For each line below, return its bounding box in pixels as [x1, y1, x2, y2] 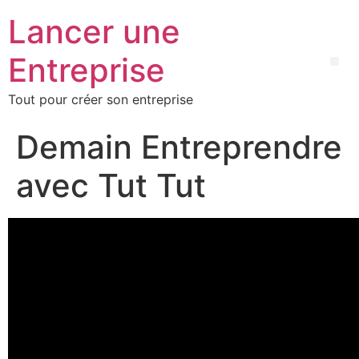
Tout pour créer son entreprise [8, 91, 193, 107]
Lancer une [8, 12, 180, 51]
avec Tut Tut [16, 166, 206, 205]
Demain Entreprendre [16, 127, 342, 167]
